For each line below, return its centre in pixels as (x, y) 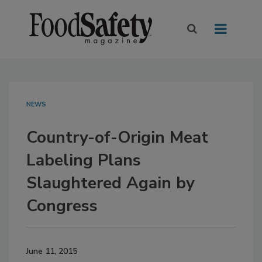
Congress (62, 206)
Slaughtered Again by (111, 183)
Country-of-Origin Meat (117, 138)
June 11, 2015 (52, 251)
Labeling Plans (84, 161)
